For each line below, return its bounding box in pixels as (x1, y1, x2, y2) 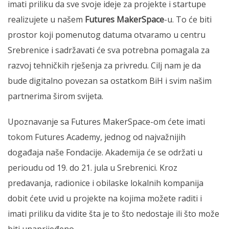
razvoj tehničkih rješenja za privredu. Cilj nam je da (8, 59, 201, 71)
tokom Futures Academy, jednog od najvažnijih (8, 131, 186, 143)
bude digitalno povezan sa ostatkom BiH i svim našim (8, 75, 212, 86)
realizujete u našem (8, 13, 85, 25)
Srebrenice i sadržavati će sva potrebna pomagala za (8, 44, 210, 56)
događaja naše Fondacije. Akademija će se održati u (8, 146, 202, 158)
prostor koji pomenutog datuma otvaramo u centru (8, 29, 205, 40)
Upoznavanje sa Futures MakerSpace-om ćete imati (8, 116, 205, 127)
